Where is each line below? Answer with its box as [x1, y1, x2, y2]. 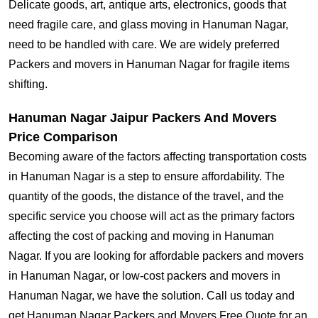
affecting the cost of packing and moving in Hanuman [9, 230, 274, 243]
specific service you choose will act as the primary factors [9, 210, 295, 223]
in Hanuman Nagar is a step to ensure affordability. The [9, 170, 285, 183]
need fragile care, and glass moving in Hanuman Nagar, [9, 18, 288, 31]
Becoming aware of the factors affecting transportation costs [9, 150, 307, 163]
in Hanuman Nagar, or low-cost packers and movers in [9, 270, 280, 283]
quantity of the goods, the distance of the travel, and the [9, 190, 284, 203]
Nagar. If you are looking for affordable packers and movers [9, 250, 304, 263]
